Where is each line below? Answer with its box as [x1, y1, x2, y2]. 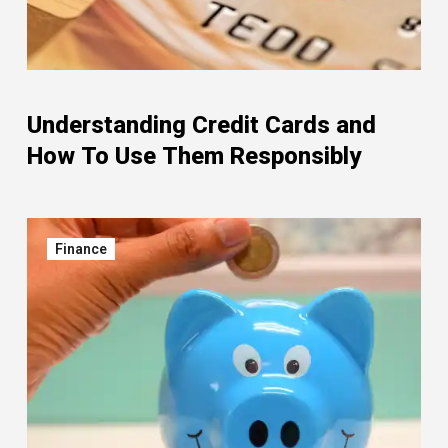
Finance [55, 241, 107, 257]
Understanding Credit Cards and [27, 111, 376, 139]
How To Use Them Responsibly [27, 142, 361, 170]
